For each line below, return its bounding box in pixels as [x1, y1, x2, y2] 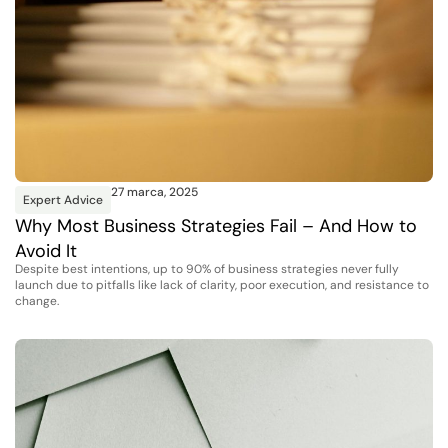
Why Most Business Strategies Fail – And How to [15, 214, 417, 239]
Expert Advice [23, 192, 103, 209]
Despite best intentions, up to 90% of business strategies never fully [15, 260, 399, 277]
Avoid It [15, 239, 77, 264]
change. [15, 292, 59, 309]
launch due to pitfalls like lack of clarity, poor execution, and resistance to [15, 276, 429, 293]
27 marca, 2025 [111, 184, 198, 201]
